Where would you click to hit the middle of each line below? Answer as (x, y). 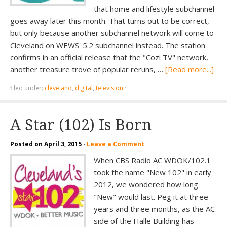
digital (84, 88)
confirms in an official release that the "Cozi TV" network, (109, 57)
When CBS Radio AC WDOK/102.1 (152, 160)
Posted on (27, 144)
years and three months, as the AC (154, 209)
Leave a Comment (116, 144)
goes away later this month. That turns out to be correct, (110, 21)
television (109, 88)
